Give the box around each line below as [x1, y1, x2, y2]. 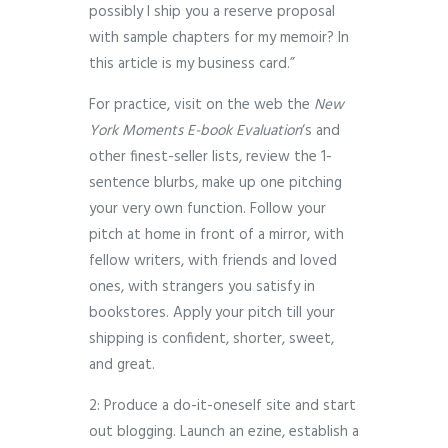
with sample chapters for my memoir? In [89, 26, 349, 51]
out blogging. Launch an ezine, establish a [89, 420, 359, 445]
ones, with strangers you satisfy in [89, 275, 315, 300]
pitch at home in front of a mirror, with [89, 223, 344, 248]
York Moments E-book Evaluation [89, 119, 302, 144]
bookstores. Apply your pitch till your [89, 301, 335, 326]
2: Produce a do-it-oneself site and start [89, 394, 356, 419]
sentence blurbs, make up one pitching [89, 171, 342, 196]
